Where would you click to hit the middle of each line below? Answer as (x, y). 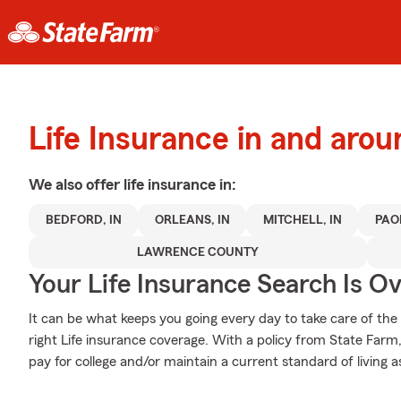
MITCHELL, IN (302, 220)
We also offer (76, 184)
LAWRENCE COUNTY (197, 252)
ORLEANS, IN (192, 220)
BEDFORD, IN (83, 220)
